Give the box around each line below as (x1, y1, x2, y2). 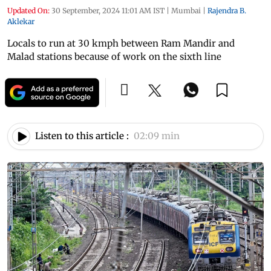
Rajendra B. (207, 5, 246, 15)
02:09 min (134, 130, 180, 142)
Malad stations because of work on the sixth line (7, 50, 221, 62)
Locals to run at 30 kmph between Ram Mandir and (7, 37, 235, 49)
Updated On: (7, 5, 50, 15)
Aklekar (7, 16, 34, 26)
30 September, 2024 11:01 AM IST (51, 5, 165, 15)
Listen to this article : (35, 130, 129, 142)
